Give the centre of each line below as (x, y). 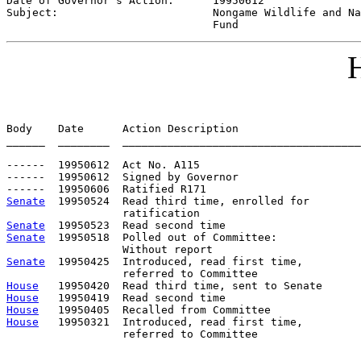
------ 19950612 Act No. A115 (103, 164)
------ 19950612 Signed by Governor (122, 176)
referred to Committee (132, 334)
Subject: (110, 12)
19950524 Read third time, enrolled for (177, 201)
